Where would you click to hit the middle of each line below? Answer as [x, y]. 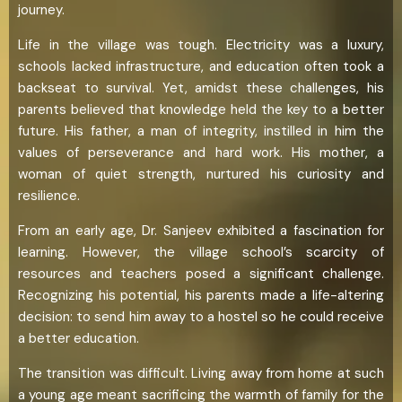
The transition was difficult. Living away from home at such [201, 373]
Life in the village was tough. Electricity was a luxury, [201, 44]
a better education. [79, 338]
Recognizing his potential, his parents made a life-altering [201, 295]
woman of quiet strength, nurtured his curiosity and [201, 174]
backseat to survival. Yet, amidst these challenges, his [201, 87]
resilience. [49, 195]
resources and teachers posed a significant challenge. [201, 273]
